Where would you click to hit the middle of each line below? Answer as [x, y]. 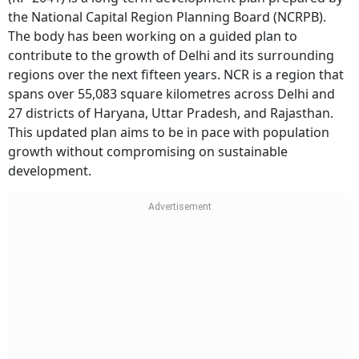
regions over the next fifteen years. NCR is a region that [176, 75]
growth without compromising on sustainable [148, 151]
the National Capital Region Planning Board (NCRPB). [167, 17]
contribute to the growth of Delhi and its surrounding [171, 55]
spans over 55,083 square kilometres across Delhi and [171, 94]
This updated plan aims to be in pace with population [169, 132]
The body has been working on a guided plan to [153, 36]
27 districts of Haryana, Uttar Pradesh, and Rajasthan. [171, 113]
